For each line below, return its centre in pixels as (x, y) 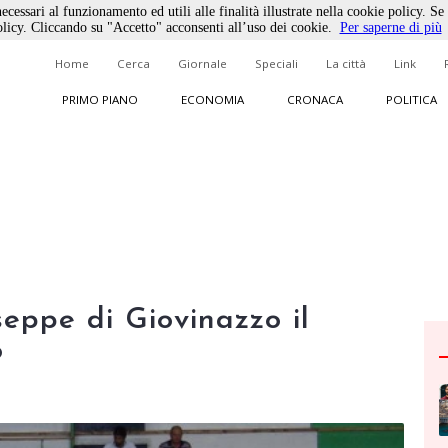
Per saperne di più (390, 27)
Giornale (202, 63)
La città (346, 63)
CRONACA (314, 99)
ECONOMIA (212, 99)
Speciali (276, 63)
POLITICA (411, 99)
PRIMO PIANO (99, 99)
